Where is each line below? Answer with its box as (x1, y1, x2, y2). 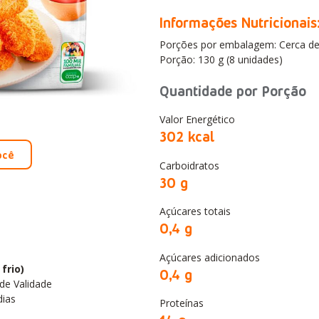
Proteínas (159, 296, 204, 310)
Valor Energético (159, 113, 235, 127)
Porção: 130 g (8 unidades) (159, 53, 283, 67)
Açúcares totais (159, 204, 231, 219)
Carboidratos (159, 158, 219, 172)
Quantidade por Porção (159, 80, 306, 99)
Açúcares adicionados (159, 250, 260, 264)
